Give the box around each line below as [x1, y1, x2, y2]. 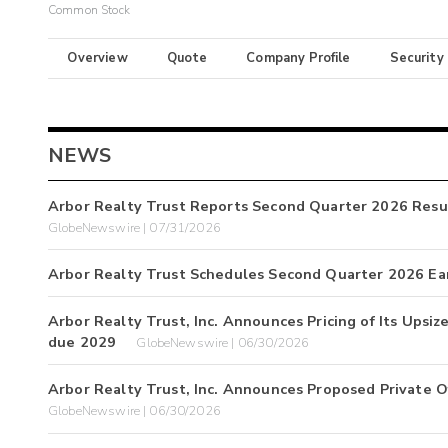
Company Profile [246, 49, 351, 68]
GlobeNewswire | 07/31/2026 [48, 218, 221, 237]
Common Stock [48, 2, 130, 19]
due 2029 [48, 332, 117, 353]
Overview [67, 49, 128, 68]
